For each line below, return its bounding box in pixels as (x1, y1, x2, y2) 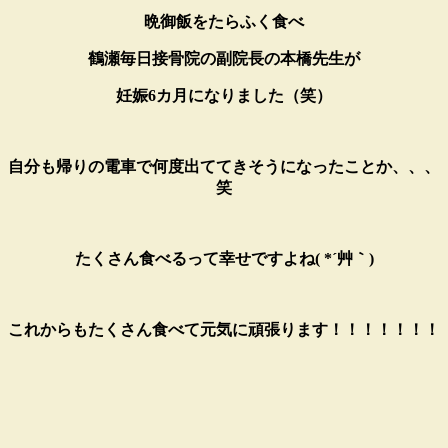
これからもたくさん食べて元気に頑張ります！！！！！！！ (8, 321, 440, 339)
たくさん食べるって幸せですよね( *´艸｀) (74, 250, 374, 268)
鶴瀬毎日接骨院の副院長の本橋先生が (88, 50, 360, 68)
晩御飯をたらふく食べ (144, 13, 304, 31)
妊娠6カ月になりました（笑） (116, 87, 332, 105)
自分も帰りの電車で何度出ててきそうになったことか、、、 (8, 158, 440, 176)
